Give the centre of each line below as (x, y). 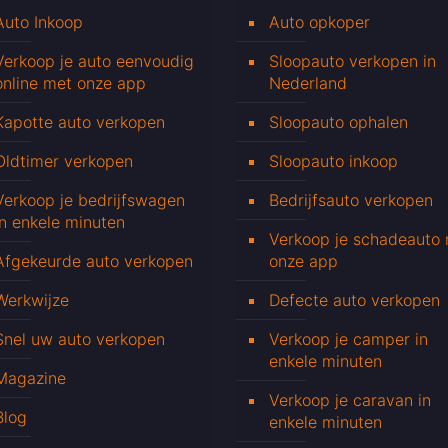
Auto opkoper (319, 22)
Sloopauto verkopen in (352, 61)
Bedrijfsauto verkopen (351, 200)
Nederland (308, 83)
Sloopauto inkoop (333, 161)
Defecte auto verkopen (354, 300)
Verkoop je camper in (348, 339)
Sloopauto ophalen (338, 122)
